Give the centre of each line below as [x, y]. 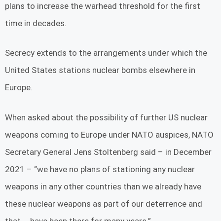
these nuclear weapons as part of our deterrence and [104, 203]
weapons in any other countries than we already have [103, 186]
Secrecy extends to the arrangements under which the [106, 53]
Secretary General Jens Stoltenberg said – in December [108, 152]
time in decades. [37, 23]
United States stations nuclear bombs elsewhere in [100, 70]
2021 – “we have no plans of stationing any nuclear [100, 169]
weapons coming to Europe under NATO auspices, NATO [109, 134]
